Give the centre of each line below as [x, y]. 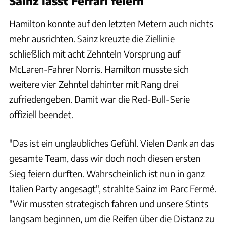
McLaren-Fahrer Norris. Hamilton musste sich [99, 69]
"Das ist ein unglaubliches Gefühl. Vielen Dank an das [112, 143]
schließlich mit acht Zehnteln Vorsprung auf [95, 53]
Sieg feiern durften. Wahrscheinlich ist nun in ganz [107, 173]
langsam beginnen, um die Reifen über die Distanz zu [112, 218]
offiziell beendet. [41, 114]
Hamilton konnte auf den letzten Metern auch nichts [111, 23]
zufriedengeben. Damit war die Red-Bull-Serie [99, 99]
